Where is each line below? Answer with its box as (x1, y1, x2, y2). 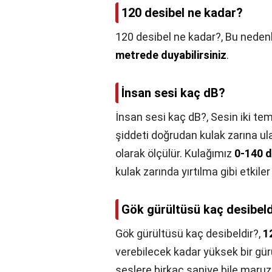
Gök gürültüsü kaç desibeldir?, (115, 227, 263, 240)
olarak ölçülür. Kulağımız (115, 147, 234, 160)
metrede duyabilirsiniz (115, 49, 226, 61)
